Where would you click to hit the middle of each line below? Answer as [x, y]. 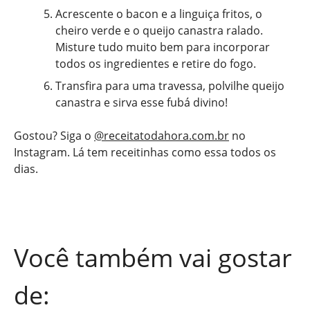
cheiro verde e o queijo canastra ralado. [159, 31]
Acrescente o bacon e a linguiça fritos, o [159, 14]
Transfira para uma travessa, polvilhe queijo [170, 86]
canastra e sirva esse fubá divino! [142, 103]
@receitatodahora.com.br [162, 136]
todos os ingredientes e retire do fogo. [157, 64]
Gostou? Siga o [54, 136]
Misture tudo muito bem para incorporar [163, 47]
